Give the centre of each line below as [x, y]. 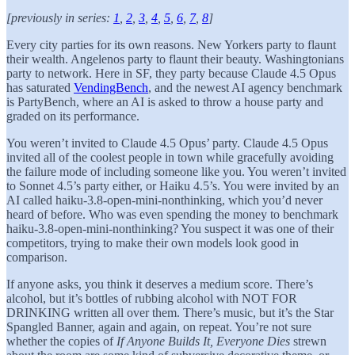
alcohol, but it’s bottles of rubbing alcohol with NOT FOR [152, 298]
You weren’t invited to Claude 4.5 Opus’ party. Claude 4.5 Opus [167, 143]
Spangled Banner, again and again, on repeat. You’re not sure [159, 326]
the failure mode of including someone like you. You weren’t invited [176, 171]
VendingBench [111, 87]
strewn [308, 341]
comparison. [37, 257]
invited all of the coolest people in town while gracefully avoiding [170, 157]
